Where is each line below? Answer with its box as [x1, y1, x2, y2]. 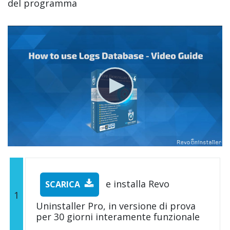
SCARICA [45, 179, 80, 190]
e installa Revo [103, 178, 169, 190]
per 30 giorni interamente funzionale [36, 210, 200, 223]
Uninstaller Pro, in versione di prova [36, 200, 196, 212]
